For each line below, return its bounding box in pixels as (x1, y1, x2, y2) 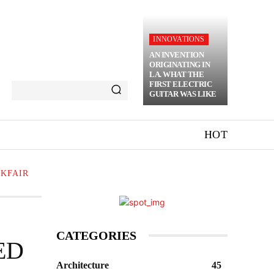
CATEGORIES (56, 229, 136, 242)
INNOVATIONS (153, 35, 205, 43)
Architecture (56, 260, 109, 270)
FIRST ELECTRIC (149, 80, 212, 89)
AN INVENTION (149, 50, 204, 59)
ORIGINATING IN (149, 60, 210, 69)
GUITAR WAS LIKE (149, 89, 217, 98)
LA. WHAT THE (149, 70, 204, 79)
